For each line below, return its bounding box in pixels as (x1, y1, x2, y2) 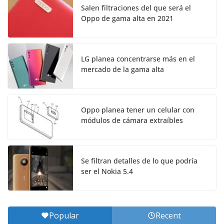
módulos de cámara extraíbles (81, 115, 183, 125)
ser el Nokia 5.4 (81, 166, 133, 176)
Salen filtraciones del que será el (81, 2, 191, 12)
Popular (49, 209, 79, 221)
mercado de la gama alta (81, 64, 164, 74)
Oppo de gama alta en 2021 (81, 13, 173, 23)
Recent (155, 209, 181, 221)
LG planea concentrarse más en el (81, 53, 195, 63)
